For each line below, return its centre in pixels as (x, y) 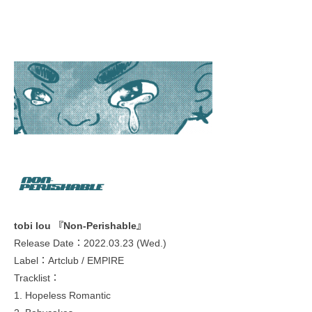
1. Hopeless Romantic (62, 295)
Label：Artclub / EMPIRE (69, 260)
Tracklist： (37, 278)
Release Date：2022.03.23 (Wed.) (90, 243)
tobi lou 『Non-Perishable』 (80, 225)
